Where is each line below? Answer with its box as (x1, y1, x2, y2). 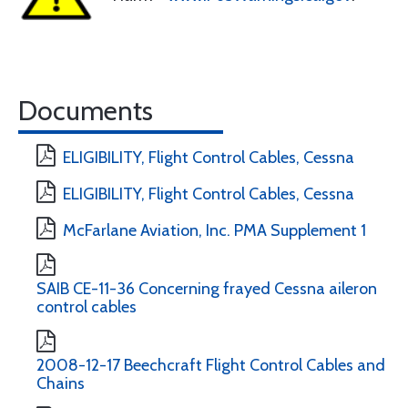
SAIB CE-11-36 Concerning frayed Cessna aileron (36, 279, 377, 299)
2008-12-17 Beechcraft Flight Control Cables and (36, 355, 385, 375)
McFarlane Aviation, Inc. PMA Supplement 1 (63, 220, 366, 240)
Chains (36, 373, 85, 393)
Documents (18, 94, 153, 127)
